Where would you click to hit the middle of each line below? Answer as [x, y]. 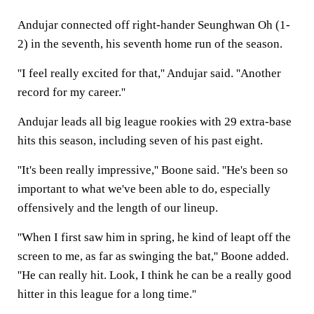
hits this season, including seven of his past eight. [140, 141]
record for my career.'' [71, 92]
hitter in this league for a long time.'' [107, 294]
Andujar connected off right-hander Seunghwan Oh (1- [154, 25]
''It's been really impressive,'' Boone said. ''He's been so [153, 170]
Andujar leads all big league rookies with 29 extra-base [155, 122]
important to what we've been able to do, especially [144, 189]
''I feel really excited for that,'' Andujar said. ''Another [149, 73]
